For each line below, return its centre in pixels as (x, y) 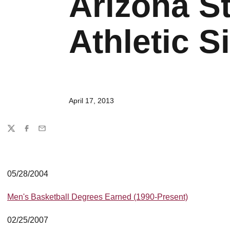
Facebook (38, 133)
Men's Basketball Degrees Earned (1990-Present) (98, 197)
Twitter (17, 133)
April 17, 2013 (91, 101)
